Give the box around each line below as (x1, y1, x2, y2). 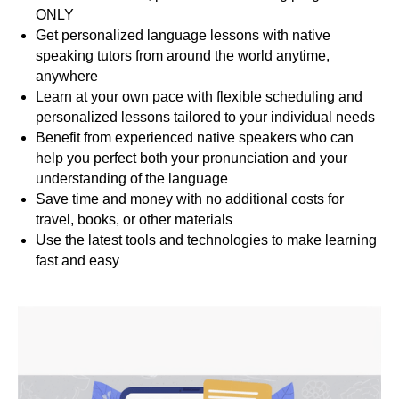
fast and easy (36, 253, 119, 269)
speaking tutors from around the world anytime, (36, 48, 330, 64)
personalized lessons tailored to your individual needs (36, 110, 375, 126)
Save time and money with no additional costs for (36, 191, 344, 208)
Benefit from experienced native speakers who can (36, 130, 354, 146)
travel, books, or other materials (36, 212, 232, 228)
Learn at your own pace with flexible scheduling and (36, 89, 362, 105)
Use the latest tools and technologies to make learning (36, 232, 377, 248)
